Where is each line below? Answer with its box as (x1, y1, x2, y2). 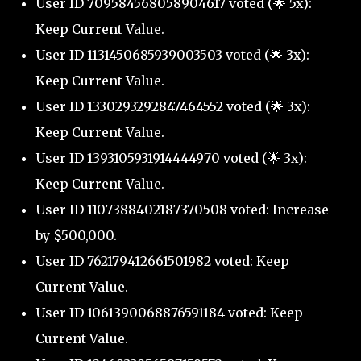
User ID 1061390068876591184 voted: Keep (35, 305, 303, 321)
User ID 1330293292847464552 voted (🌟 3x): (35, 98, 310, 114)
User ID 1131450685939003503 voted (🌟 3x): (35, 47, 309, 63)
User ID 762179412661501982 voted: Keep (35, 253, 289, 269)
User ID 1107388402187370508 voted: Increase (35, 201, 329, 218)
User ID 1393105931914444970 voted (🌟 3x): (35, 150, 307, 166)
